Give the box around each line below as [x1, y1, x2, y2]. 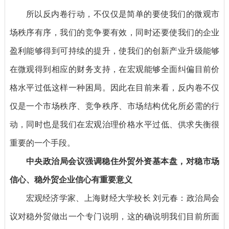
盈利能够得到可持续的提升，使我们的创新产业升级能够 [9, 47, 220, 56]
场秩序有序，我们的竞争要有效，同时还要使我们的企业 [9, 28, 220, 37]
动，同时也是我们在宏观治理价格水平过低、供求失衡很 [9, 120, 220, 129]
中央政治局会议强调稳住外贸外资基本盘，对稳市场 [26, 157, 220, 166]
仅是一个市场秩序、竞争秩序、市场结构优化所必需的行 [9, 102, 220, 111]
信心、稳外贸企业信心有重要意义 [9, 175, 132, 185]
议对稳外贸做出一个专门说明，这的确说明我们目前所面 [9, 212, 220, 221]
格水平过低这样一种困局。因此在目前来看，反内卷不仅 [9, 83, 220, 93]
